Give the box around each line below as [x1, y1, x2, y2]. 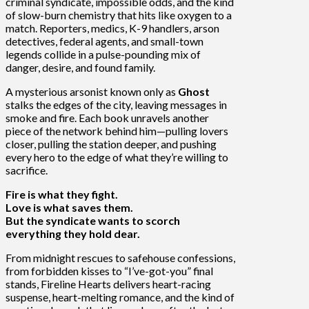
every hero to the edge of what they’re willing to [6, 150, 228, 163]
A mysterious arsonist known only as [6, 84, 178, 98]
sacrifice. [6, 163, 48, 177]
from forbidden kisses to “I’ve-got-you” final [6, 263, 213, 277]
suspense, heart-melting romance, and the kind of [6, 290, 235, 303]
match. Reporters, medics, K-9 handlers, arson [6, 21, 219, 34]
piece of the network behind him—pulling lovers [6, 123, 228, 137]
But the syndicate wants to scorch [6, 213, 180, 227]
